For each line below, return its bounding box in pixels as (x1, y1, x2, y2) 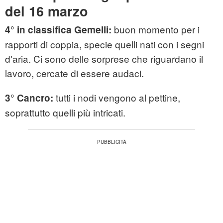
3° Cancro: (5, 91, 56, 105)
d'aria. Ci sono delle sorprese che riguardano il (5, 52, 203, 66)
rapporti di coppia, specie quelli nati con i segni (5, 37, 204, 51)
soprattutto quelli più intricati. (5, 106, 125, 119)
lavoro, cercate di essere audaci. (5, 66, 144, 80)
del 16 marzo (5, 1, 88, 21)
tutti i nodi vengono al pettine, (56, 91, 180, 105)
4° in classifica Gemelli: (5, 23, 114, 37)
